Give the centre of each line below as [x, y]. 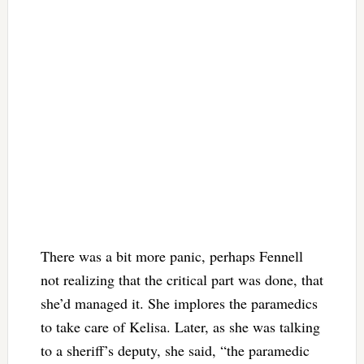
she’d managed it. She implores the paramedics [179, 303]
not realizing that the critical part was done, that [182, 280]
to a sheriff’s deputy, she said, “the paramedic [175, 351]
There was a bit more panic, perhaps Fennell [171, 256]
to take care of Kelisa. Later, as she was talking [180, 327]
